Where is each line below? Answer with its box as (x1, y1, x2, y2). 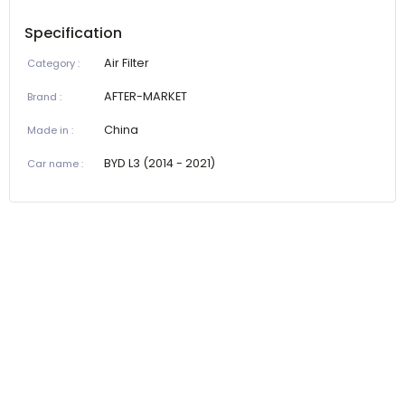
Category (27, 55, 75, 71)
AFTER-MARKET (104, 88, 187, 104)
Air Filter (104, 54, 149, 71)
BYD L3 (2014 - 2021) (104, 155, 215, 171)
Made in (27, 122, 69, 137)
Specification (24, 22, 122, 43)
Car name (27, 155, 79, 171)
